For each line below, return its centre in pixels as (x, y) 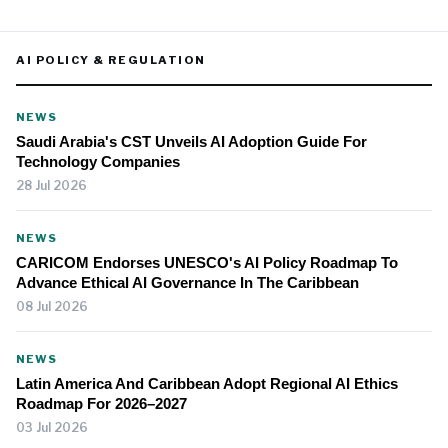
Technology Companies (98, 162)
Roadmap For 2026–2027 (101, 404)
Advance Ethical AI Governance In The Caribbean (187, 283)
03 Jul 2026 (52, 428)
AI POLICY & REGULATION (111, 60)
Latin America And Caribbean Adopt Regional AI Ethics (207, 384)
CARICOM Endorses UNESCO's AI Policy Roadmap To (207, 263)
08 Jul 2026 (52, 307)
